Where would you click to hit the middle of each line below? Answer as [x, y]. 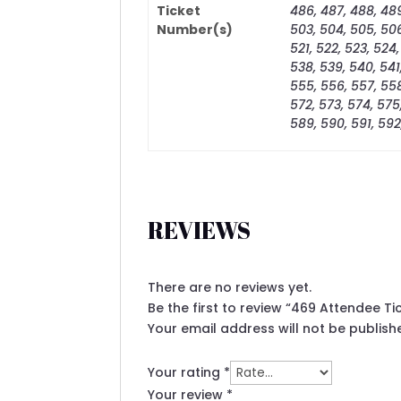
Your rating [186, 373]
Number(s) [194, 30]
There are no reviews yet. [230, 288]
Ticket [178, 11]
